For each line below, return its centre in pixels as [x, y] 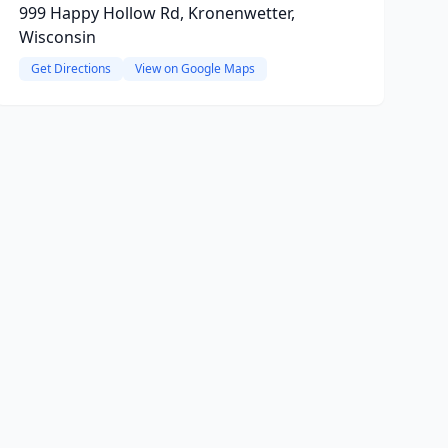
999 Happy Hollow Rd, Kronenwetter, [156, 13]
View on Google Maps [194, 68]
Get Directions [70, 68]
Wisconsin [57, 37]
